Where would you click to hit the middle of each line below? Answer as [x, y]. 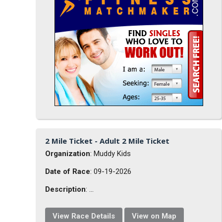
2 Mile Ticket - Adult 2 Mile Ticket [108, 140]
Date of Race [68, 171]
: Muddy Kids [111, 153]
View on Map [154, 216]
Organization [68, 153]
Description [66, 189]
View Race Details [84, 216]
